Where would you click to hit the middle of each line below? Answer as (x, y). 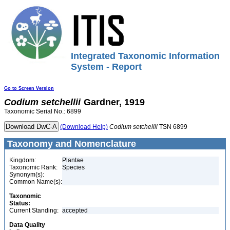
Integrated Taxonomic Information (145, 56)
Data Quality (27, 225)
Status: (20, 203)
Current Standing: (34, 210)
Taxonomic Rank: (33, 167)
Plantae (73, 160)
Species (73, 167)
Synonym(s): (27, 175)
